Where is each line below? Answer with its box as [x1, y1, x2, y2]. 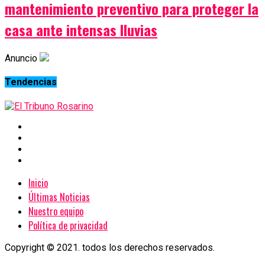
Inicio [28, 175, 48, 190]
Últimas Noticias [28, 189, 90, 204]
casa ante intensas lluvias [5, 19, 157, 41]
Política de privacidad [28, 218, 108, 232]
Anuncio [5, 53, 37, 64]
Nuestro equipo [28, 203, 83, 218]
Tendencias [5, 76, 57, 88]
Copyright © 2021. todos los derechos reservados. [5, 241, 215, 253]
